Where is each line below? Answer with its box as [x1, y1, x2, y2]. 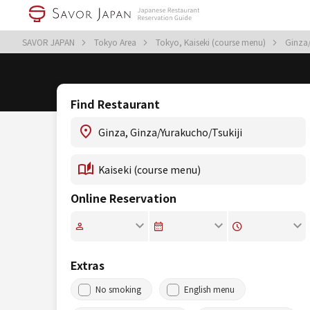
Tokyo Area [94, 36, 138, 48]
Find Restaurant [71, 95, 160, 112]
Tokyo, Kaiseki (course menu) [156, 36, 268, 48]
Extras [71, 257, 104, 273]
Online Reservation [71, 190, 176, 206]
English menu [184, 283, 235, 295]
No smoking [95, 283, 141, 295]
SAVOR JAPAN [22, 36, 77, 48]
